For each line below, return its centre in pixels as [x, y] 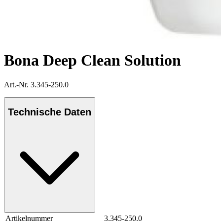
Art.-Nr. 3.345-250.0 [36, 84]
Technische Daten [50, 112]
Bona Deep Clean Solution [92, 60]
